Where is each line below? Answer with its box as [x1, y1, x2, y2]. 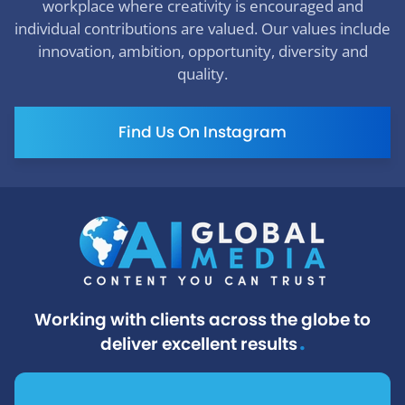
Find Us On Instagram [118, 120, 287, 143]
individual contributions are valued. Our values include [14, 17, 391, 39]
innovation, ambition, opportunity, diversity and [37, 40, 368, 61]
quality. [177, 62, 228, 84]
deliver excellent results [99, 331, 297, 356]
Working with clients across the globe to [34, 306, 371, 332]
